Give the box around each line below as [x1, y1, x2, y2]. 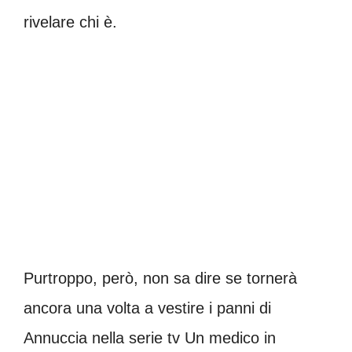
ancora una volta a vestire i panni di [24, 299, 271, 317]
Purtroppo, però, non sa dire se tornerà [24, 269, 297, 288]
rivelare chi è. [24, 13, 117, 31]
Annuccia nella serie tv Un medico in [24, 329, 276, 347]
